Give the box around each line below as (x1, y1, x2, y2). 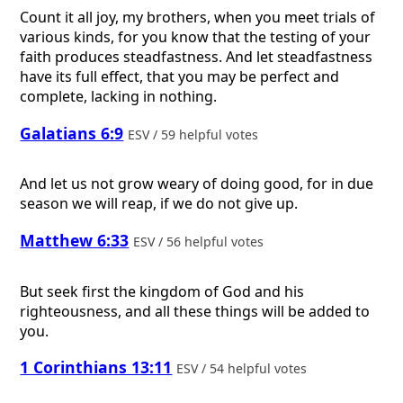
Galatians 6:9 (20, 121, 124, 144)
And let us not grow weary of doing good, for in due (20, 174, 374, 194)
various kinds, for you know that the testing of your (20, 27, 372, 48)
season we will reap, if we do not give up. (20, 193, 299, 214)
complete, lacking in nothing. (20, 86, 218, 107)
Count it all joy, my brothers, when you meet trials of (20, 7, 376, 28)
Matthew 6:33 (20, 229, 130, 252)
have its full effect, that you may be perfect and (20, 67, 340, 87)
